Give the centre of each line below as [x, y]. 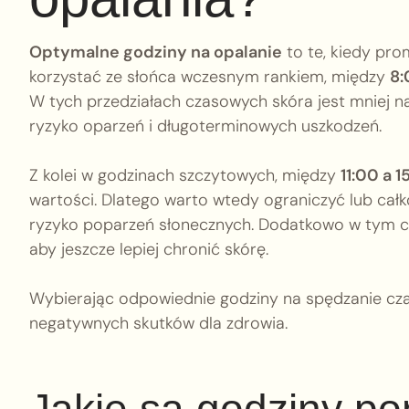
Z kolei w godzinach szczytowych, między [185, 175]
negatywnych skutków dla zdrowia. [158, 323]
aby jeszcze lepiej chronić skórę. [149, 249]
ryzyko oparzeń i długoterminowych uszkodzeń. [205, 126]
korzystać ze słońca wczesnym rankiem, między [210, 77]
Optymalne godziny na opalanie [156, 52]
